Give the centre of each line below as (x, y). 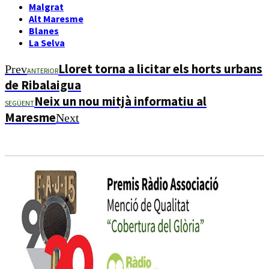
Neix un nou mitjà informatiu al (120, 101)
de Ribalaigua (43, 85)
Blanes (44, 30)
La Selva (47, 42)
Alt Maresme (56, 18)
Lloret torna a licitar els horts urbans (160, 68)
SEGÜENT (20, 103)
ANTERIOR (43, 70)
